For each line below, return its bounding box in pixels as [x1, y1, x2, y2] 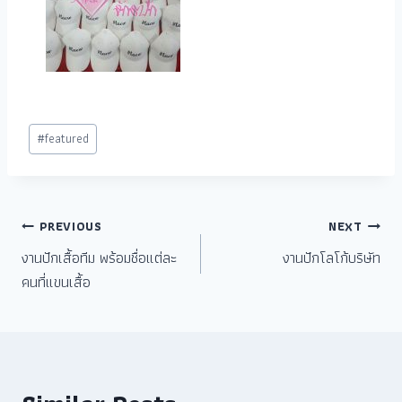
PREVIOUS [39, 216, 102, 237]
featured [45, 128, 90, 149]
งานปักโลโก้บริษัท [283, 244, 380, 270]
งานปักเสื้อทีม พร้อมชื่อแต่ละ [22, 244, 178, 270]
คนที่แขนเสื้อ [22, 268, 91, 294]
